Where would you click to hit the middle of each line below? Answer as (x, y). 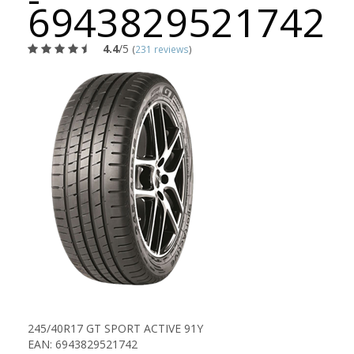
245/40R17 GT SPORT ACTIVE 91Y (115, 328)
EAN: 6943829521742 (83, 344)
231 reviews (162, 49)
